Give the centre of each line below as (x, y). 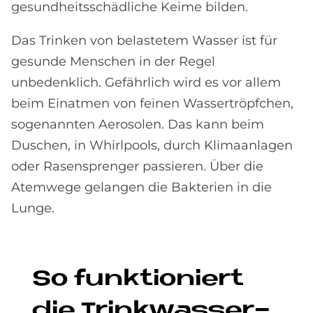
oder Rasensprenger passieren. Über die (137, 167)
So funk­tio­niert (138, 280)
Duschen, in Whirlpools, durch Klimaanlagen (152, 146)
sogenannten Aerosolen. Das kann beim (138, 125)
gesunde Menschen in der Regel (113, 62)
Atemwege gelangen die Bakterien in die (141, 188)
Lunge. (33, 209)
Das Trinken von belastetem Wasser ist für (144, 41)
